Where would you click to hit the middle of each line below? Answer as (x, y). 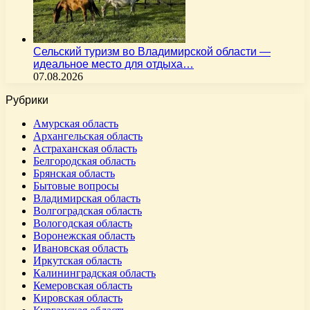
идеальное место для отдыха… (113, 64)
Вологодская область (83, 224)
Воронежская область (84, 236)
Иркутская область (77, 261)
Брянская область (74, 174)
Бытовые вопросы (76, 186)
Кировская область (78, 298)
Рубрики (27, 100)
